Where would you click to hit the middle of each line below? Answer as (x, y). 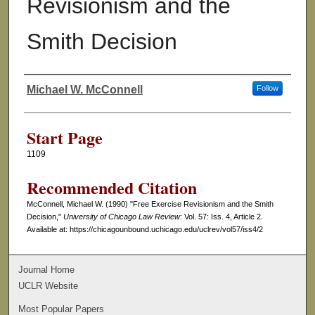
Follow (267, 88)
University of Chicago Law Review (121, 217)
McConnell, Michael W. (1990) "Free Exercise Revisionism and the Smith (150, 204)
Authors (50, 102)
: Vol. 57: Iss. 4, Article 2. (221, 217)
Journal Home (47, 269)
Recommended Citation (111, 188)
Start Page (64, 138)
